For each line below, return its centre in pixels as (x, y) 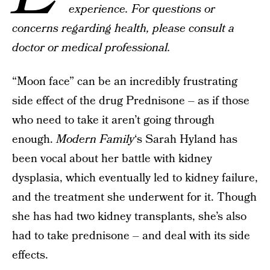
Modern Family (95, 140)
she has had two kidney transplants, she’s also (129, 217)
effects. (30, 255)
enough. (34, 140)
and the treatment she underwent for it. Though (134, 197)
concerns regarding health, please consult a (123, 29)
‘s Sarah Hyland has (186, 140)
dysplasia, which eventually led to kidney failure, (135, 178)
